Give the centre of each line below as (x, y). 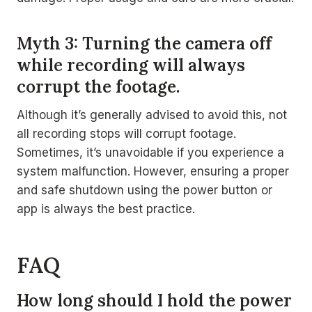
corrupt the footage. (98, 87)
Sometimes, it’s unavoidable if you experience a (150, 153)
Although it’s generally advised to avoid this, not (152, 115)
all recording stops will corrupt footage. (126, 134)
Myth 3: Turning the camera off (144, 44)
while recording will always (131, 65)
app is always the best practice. (106, 209)
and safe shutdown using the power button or (145, 190)
